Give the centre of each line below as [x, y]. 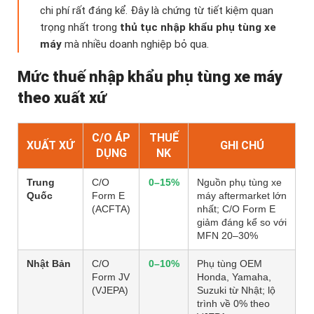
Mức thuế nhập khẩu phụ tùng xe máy [150, 77]
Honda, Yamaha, [234, 277]
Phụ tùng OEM [230, 264]
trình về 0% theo [233, 304]
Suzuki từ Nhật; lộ [236, 291]
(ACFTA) [111, 209]
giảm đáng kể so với [242, 223]
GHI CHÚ [242, 146]
